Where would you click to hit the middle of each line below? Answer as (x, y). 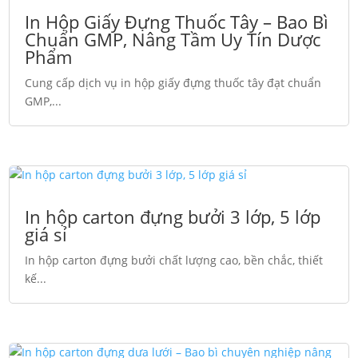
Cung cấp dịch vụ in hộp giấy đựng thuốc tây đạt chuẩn (173, 82)
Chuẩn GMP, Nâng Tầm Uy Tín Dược (173, 39)
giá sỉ (46, 234)
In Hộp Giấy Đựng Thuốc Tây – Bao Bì (177, 21)
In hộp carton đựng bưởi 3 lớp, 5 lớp (173, 216)
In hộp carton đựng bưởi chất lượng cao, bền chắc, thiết (174, 260)
